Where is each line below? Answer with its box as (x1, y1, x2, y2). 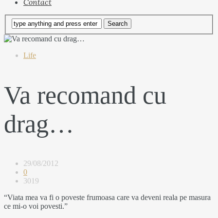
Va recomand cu (4, 81, 166, 109)
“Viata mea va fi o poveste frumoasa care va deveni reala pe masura (4, 193, 211, 201)
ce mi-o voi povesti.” (4, 201, 68, 210)
